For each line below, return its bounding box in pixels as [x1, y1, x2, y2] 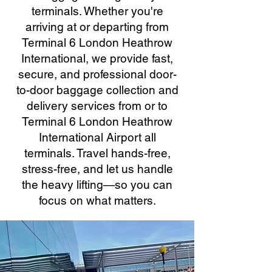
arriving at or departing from [25, 20, 169, 33]
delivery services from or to [27, 99, 168, 112]
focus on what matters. [38, 194, 156, 207]
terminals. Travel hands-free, [24, 146, 171, 160]
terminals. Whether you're [31, 4, 163, 18]
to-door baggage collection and [16, 83, 178, 97]
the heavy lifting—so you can [22, 178, 172, 191]
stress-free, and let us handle [21, 162, 173, 175]
